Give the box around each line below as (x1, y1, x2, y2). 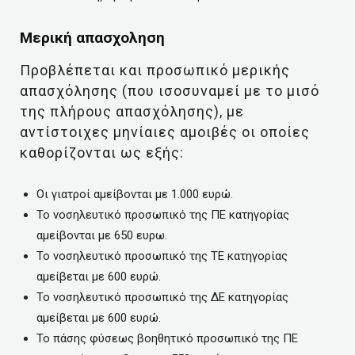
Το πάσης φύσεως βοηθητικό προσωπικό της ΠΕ (36, 331, 298, 345)
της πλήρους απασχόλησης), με (20, 103, 244, 120)
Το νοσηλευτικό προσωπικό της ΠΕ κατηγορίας (36, 208, 289, 222)
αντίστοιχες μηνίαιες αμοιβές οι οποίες (20, 124, 310, 140)
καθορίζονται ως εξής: (20, 144, 184, 161)
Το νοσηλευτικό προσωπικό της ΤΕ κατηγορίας (36, 249, 288, 263)
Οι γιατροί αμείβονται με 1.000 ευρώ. (36, 187, 233, 201)
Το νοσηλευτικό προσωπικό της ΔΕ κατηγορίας (36, 290, 288, 304)
